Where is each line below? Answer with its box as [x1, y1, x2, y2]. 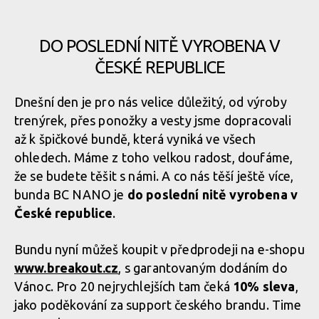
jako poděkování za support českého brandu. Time [14, 297, 302, 312]
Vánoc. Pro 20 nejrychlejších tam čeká [14, 278, 234, 293]
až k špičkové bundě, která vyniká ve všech [14, 131, 256, 146]
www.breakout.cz [14, 260, 119, 275]
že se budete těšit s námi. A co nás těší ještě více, [14, 168, 294, 183]
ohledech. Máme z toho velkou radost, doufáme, [14, 150, 293, 164]
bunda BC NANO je [14, 187, 127, 202]
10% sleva [233, 278, 296, 293]
